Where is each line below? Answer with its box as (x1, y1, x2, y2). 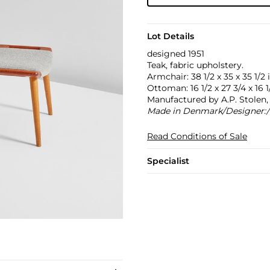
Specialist (146, 155, 189, 166)
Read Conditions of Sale (146, 131, 247, 142)
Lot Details (146, 31, 194, 42)
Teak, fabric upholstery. (146, 60, 243, 71)
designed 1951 (146, 48, 204, 59)
